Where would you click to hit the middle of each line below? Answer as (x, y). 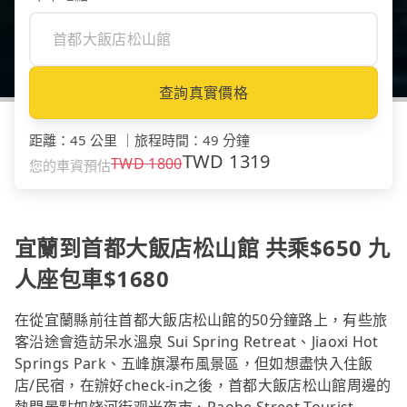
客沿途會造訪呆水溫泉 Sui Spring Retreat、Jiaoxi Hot (197, 342)
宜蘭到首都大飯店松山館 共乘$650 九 (203, 248)
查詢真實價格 (203, 93)
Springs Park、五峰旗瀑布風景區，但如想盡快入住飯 (194, 364)
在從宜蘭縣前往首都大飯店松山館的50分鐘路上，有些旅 (201, 320)
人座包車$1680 (92, 279)
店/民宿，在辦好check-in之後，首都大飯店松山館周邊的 (203, 386)
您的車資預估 (70, 166)
